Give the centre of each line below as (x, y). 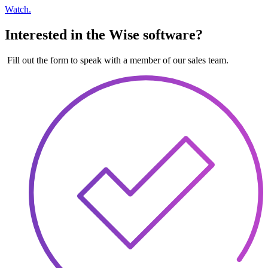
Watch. (18, 10)
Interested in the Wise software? (104, 34)
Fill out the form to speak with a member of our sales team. (117, 60)
